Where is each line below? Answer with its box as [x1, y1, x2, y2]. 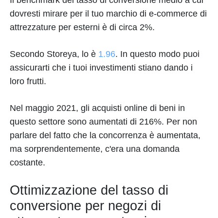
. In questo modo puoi [115, 49, 200, 59]
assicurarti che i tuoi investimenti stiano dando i [10, 63, 193, 73]
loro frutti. [10, 76, 49, 87]
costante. [10, 158, 45, 168]
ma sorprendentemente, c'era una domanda [10, 144, 180, 154]
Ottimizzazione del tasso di [10, 183, 168, 198]
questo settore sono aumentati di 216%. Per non [10, 117, 197, 127]
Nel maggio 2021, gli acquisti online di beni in [10, 103, 185, 113]
